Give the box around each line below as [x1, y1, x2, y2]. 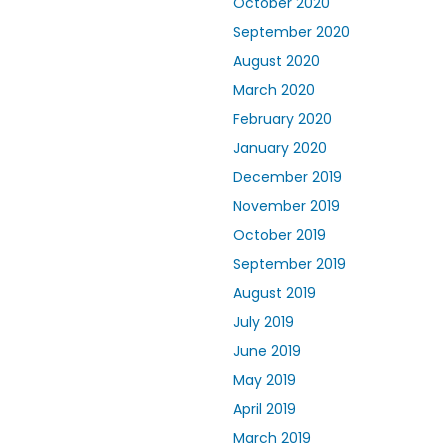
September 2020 [233, 22, 350, 43]
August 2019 [233, 283, 316, 304]
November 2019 [233, 196, 340, 217]
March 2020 [233, 80, 315, 101]
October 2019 [233, 225, 326, 246]
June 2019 [233, 341, 301, 362]
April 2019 [233, 399, 296, 420]
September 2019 [233, 254, 346, 275]
